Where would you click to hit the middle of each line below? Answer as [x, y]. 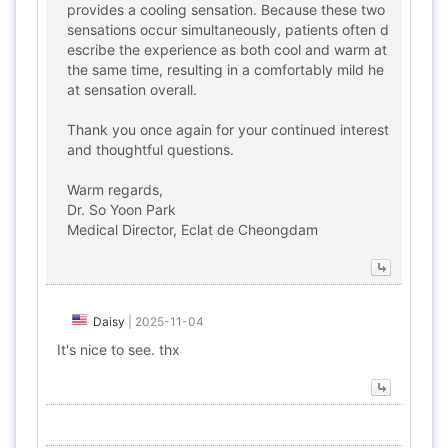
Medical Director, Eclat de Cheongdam [192, 229]
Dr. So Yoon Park [121, 209]
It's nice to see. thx [118, 349]
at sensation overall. [132, 89]
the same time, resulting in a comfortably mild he [225, 69]
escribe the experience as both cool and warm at [227, 49]
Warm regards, [115, 189]
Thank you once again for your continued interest [228, 129]
